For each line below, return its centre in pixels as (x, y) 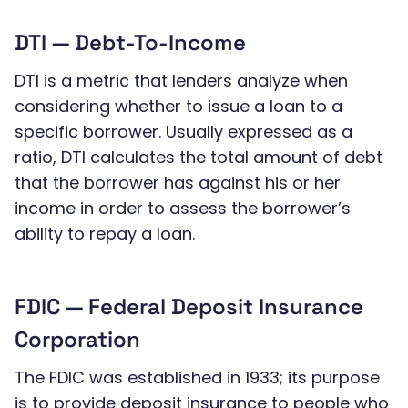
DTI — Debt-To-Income (130, 42)
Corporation (77, 339)
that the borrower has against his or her (178, 183)
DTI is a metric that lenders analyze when (181, 81)
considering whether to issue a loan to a (178, 106)
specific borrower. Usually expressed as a (184, 132)
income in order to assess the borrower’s (183, 208)
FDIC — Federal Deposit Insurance (189, 306)
